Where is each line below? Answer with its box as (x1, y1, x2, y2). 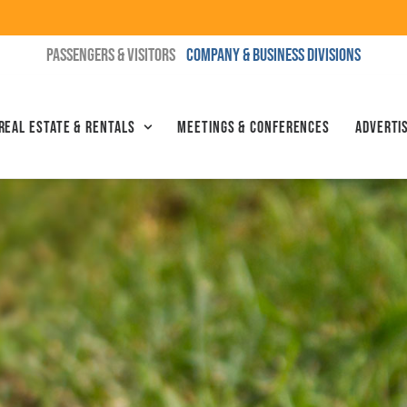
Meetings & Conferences (177, 118, 331, 138)
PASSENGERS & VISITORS (46, 44, 175, 66)
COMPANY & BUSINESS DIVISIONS (186, 44, 361, 66)
